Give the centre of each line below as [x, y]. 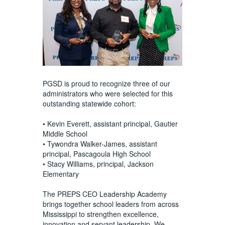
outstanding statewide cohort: [89, 103]
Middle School [66, 133]
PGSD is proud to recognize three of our [106, 83]
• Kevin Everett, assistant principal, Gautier [110, 123]
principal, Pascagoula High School [97, 153]
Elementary [62, 174]
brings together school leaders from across [110, 204]
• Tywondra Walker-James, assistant [100, 143]
